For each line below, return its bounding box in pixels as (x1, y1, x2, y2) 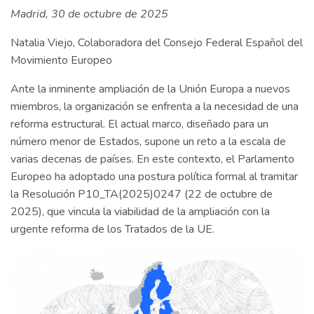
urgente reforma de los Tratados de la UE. (11, 221, 217, 238)
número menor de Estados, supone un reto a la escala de (11, 134, 286, 150)
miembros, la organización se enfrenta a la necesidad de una (11, 99, 299, 115)
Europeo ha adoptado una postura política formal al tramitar (11, 169, 298, 185)
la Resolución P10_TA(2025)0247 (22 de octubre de (11, 186, 273, 203)
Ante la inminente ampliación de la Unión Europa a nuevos (11, 81, 290, 97)
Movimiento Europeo (11, 53, 112, 69)
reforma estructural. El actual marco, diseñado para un (11, 116, 268, 132)
